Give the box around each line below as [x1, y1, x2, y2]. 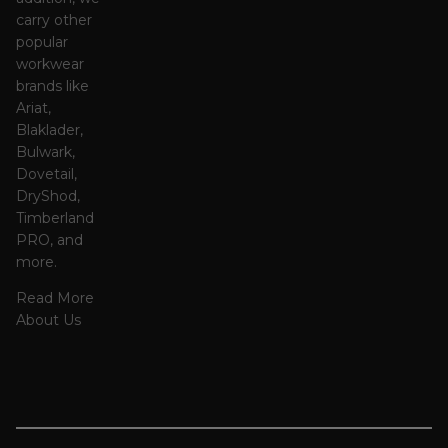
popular [16, 32, 68, 51]
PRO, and [16, 230, 83, 249]
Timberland [16, 208, 94, 227]
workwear [16, 54, 84, 73]
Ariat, [16, 98, 51, 117]
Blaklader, [16, 120, 83, 139]
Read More [16, 288, 94, 307]
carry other [16, 10, 92, 29]
